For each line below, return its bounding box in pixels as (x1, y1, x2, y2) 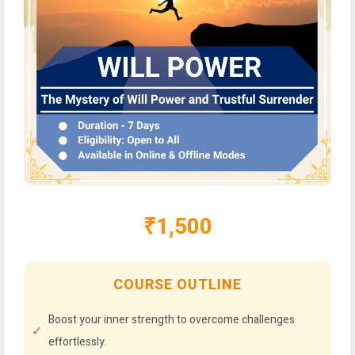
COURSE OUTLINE (113, 274, 242, 296)
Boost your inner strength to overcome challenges (48, 311, 295, 328)
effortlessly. (48, 334, 107, 350)
